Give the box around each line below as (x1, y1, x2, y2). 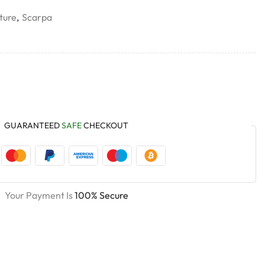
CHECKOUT (82, 120, 128, 131)
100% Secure (74, 189, 128, 201)
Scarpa (22, 11, 52, 23)
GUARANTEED (4, 120, 62, 131)
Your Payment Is (4, 189, 75, 201)
